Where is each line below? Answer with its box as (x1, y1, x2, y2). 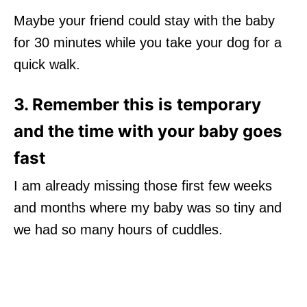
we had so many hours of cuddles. (14, 221, 223, 237)
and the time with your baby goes (14, 121, 282, 141)
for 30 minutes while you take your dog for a (14, 34, 282, 50)
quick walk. (14, 56, 80, 72)
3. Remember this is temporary (14, 94, 261, 114)
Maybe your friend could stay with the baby (14, 12, 275, 28)
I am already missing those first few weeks (14, 177, 272, 193)
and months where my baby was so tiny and (14, 199, 282, 215)
